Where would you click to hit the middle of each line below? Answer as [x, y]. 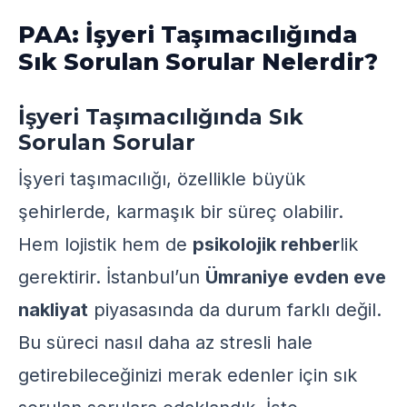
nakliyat [53, 310]
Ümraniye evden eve [296, 277]
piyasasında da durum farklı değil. [235, 310]
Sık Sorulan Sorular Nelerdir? [198, 62]
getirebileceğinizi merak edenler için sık [188, 375]
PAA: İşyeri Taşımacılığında [188, 35]
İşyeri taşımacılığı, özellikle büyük [162, 179]
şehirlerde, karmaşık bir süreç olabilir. [181, 212]
